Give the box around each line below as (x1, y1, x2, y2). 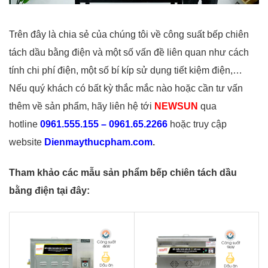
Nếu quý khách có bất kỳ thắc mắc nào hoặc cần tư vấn (9, 83, 243, 94)
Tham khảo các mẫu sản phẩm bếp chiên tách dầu (9, 167, 237, 178)
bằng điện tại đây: (9, 185, 90, 196)
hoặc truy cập (167, 119, 227, 130)
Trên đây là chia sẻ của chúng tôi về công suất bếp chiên (9, 29, 249, 40)
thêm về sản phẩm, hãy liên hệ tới (9, 101, 154, 112)
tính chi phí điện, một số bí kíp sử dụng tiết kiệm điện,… (9, 65, 242, 76)
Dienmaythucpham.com (44, 137, 153, 148)
